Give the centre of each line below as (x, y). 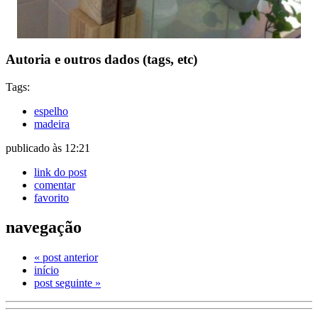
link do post (60, 172)
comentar (55, 185)
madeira (52, 124)
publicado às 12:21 (48, 148)
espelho (51, 111)
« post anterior (66, 258)
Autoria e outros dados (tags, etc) (102, 59)
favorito (51, 197)
